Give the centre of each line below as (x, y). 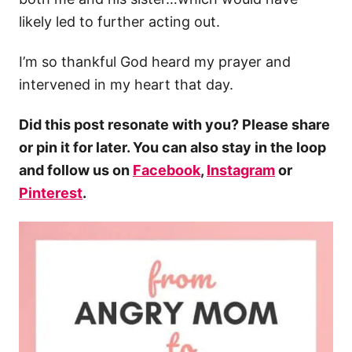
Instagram (241, 170)
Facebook (167, 170)
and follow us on (76, 170)
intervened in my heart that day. (128, 84)
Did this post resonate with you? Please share (174, 124)
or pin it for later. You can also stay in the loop (172, 147)
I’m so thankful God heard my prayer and (155, 61)
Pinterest (51, 192)
